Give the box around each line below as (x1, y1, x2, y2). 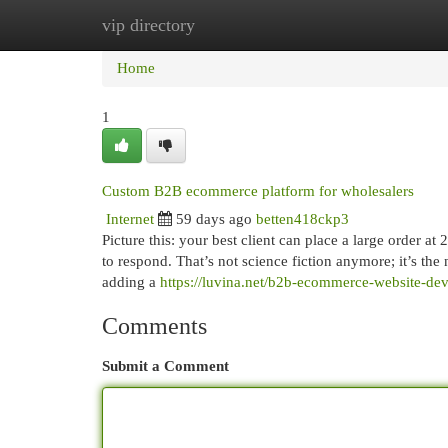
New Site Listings (200, 17, 309, 33)
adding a (102, 274, 160, 290)
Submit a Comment (102, 358, 229, 374)
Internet (106, 211, 154, 227)
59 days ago (176, 211, 252, 227)
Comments (102, 313, 207, 339)
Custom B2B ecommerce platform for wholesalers (102, 182, 414, 199)
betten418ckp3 (256, 211, 349, 227)
